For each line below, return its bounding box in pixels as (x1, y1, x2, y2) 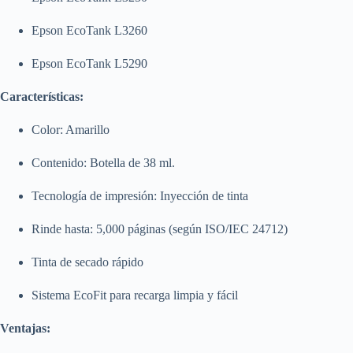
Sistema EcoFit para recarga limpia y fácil (32, 288, 238, 302)
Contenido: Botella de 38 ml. (32, 155, 175, 169)
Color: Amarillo (32, 122, 110, 136)
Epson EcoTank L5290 (32, 56, 147, 70)
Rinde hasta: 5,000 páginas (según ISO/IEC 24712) (32, 221, 288, 236)
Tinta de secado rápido (32, 255, 143, 269)
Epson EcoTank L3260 (32, 23, 147, 37)
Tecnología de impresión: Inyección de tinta (32, 188, 248, 203)
